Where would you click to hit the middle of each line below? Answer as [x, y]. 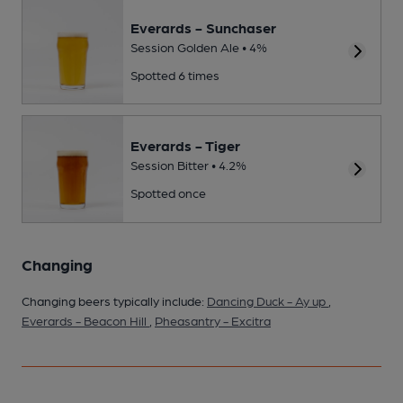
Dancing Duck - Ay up [268, 300]
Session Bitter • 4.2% [188, 165]
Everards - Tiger [185, 146]
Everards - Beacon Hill [85, 320]
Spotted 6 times [175, 74]
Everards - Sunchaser [203, 27]
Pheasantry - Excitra [213, 320]
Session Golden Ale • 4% [199, 46]
